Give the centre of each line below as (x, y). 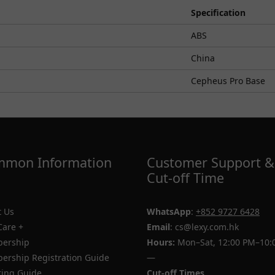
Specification (218, 13)
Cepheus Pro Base (228, 81)
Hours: (161, 242)
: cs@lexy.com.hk (204, 227)
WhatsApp (169, 211)
